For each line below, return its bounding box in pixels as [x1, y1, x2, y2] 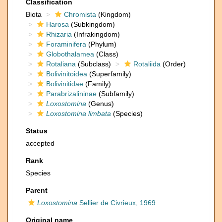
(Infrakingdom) [72, 30, 120, 38]
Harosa [46, 20, 69, 28]
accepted [26, 139, 55, 147]
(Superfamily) [87, 70, 131, 78]
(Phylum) [86, 40, 116, 48]
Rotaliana [46, 60, 76, 68]
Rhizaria [46, 30, 72, 38]
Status [26, 127, 48, 135]
